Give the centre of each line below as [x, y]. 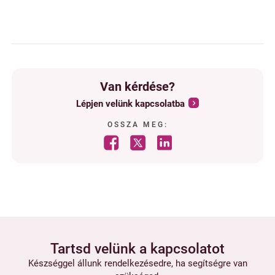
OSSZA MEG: [137, 125]
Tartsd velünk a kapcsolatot [137, 249]
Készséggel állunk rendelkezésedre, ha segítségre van [137, 263]
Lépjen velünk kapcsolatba [131, 104]
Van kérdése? [137, 87]
